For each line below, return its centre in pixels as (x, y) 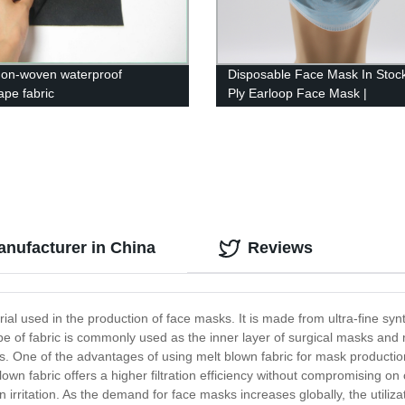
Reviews (280, 248)
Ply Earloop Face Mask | (297, 94)
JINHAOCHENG (273, 113)
